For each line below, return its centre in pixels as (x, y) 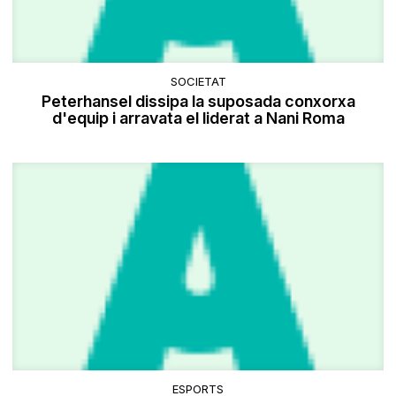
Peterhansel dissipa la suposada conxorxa (198, 102)
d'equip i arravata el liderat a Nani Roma (198, 118)
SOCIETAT (198, 82)
